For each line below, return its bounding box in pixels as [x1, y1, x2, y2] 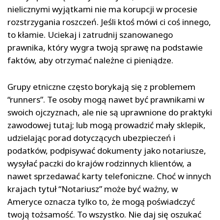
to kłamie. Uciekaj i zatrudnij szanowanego [7, 29, 173, 41]
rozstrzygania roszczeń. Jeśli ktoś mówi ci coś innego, [7, 16, 211, 28]
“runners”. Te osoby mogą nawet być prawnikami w [7, 94, 204, 106]
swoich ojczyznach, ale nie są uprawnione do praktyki [7, 107, 212, 118]
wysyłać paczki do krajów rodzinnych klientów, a [7, 158, 192, 169]
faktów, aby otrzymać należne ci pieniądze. [7, 55, 173, 66]
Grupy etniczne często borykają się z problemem [7, 81, 195, 93]
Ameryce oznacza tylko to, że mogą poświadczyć [7, 196, 195, 208]
